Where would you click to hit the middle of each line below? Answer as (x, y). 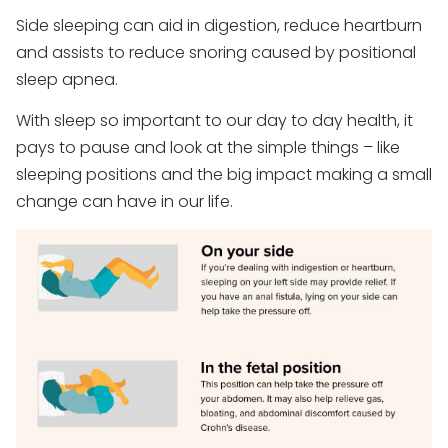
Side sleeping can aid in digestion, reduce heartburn (219, 25)
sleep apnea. (67, 79)
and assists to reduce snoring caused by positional (216, 52)
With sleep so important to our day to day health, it (214, 120)
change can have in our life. (124, 201)
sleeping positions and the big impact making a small (224, 174)
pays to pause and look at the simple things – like (208, 147)
